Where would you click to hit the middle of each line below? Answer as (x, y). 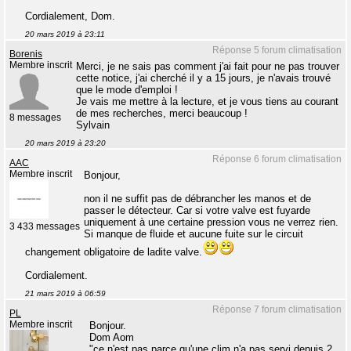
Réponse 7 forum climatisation (277, 310)
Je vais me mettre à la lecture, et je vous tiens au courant (207, 102)
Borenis (26, 54)
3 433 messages (45, 227)
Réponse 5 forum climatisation (277, 51)
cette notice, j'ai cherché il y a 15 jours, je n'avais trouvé (203, 78)
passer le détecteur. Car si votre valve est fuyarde (197, 211)
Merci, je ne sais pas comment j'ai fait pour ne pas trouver (208, 67)
